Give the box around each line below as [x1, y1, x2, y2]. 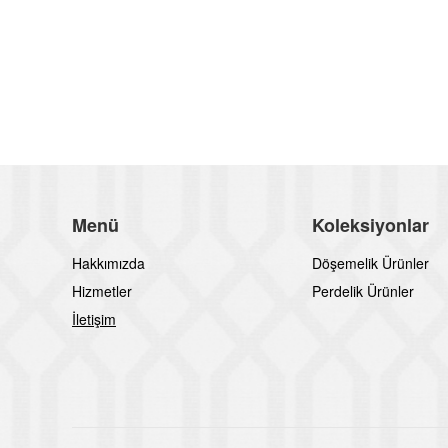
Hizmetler [72, 281, 132, 301]
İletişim [72, 309, 116, 329]
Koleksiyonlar [312, 212, 429, 238]
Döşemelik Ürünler [312, 253, 429, 273]
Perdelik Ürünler [312, 281, 414, 301]
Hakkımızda [72, 253, 145, 273]
